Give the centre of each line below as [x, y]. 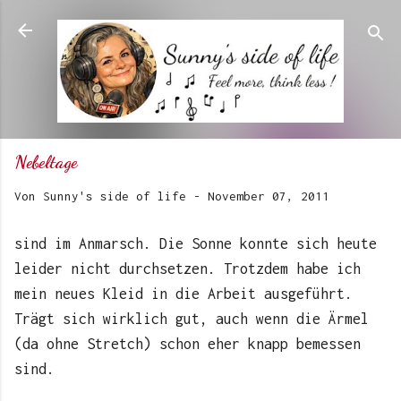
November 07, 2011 [269, 196]
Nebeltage [46, 162]
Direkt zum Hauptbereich [200, 22]
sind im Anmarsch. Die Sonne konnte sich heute [196, 244]
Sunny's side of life [115, 196]
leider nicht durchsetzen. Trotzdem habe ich [188, 269]
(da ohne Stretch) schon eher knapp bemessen [188, 344]
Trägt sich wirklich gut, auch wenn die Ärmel [192, 319]
